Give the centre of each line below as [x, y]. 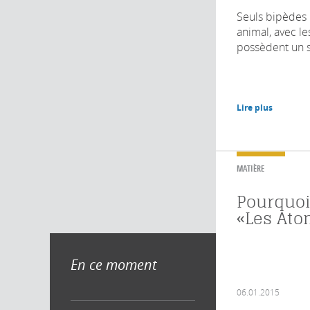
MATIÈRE [250, 168]
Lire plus [255, 107]
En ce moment [113, 265]
